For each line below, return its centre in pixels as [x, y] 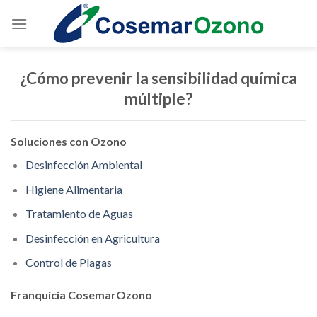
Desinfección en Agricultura [92, 238]
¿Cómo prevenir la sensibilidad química [158, 78]
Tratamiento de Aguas [79, 214]
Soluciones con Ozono [69, 141]
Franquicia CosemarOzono [81, 295]
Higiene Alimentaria [74, 189]
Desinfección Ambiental [83, 165]
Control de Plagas [68, 263]
